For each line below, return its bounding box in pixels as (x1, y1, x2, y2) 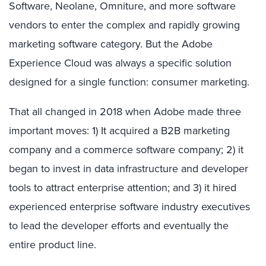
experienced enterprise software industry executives (9, 199, 250, 214)
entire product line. (9, 237, 96, 252)
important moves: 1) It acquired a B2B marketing (9, 123, 230, 138)
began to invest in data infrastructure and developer (9, 161, 248, 176)
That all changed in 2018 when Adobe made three (9, 104, 241, 119)
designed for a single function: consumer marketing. (9, 74, 249, 89)
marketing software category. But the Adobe (9, 36, 213, 51)
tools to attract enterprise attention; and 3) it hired (9, 180, 236, 195)
